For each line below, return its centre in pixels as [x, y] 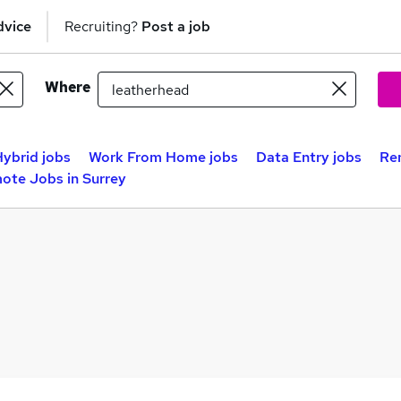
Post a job [176, 26]
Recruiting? [103, 26]
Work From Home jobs [163, 157]
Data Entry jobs [309, 157]
